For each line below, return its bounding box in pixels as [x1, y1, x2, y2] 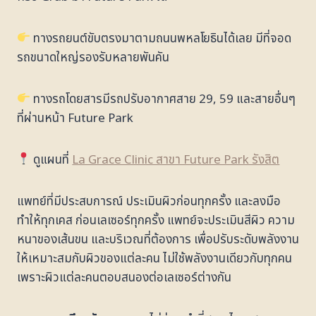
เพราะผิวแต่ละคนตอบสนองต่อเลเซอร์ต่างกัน [17, 268, 231, 287]
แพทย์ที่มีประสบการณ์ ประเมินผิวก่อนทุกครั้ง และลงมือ [17, 192, 281, 211]
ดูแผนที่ [30, 150, 73, 169]
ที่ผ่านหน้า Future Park [17, 109, 133, 128]
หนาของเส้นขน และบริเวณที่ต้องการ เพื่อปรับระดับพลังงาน [17, 230, 299, 249]
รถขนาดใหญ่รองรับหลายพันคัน [17, 48, 169, 67]
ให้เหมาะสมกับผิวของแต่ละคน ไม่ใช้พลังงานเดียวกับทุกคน [17, 249, 292, 268]
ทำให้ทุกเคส [17, 211, 73, 230]
